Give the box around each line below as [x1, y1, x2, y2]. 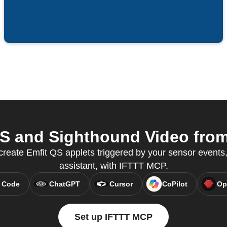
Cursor [109, 180, 133, 188]
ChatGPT [49, 180, 80, 188]
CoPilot [162, 180, 187, 188]
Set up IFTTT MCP [74, 212, 153, 222]
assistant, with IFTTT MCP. [59, 161, 168, 171]
